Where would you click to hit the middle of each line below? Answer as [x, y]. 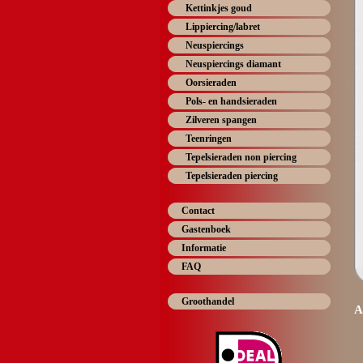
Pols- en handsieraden [231, 101]
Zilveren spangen [221, 120]
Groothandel [208, 301]
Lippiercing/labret [223, 27]
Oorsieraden [211, 83]
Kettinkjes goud [219, 8]
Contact [198, 211]
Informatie [204, 248]
